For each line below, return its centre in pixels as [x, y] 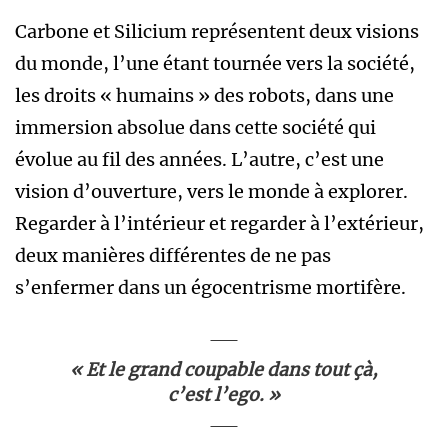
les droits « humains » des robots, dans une [204, 96]
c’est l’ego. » [224, 395]
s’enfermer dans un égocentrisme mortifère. [210, 288]
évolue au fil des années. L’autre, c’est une [199, 160]
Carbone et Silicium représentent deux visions [217, 32]
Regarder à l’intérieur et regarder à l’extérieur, [219, 224]
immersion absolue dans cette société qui [195, 128]
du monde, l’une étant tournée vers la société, [215, 64]
